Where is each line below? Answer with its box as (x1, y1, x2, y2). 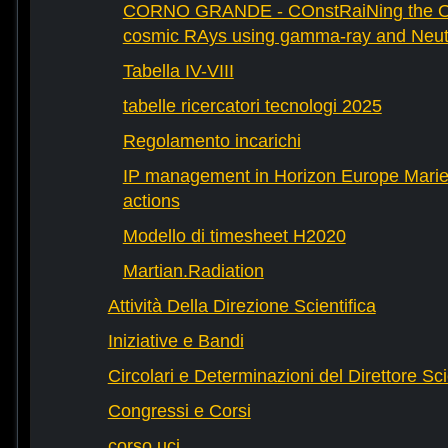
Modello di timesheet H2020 (122, 226, 346, 247)
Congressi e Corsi (107, 401, 251, 422)
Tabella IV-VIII (122, 61, 234, 82)
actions (122, 191, 180, 212)
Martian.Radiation (122, 261, 264, 282)
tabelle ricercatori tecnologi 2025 (122, 96, 382, 117)
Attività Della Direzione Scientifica (107, 296, 376, 317)
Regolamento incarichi (122, 131, 301, 152)
